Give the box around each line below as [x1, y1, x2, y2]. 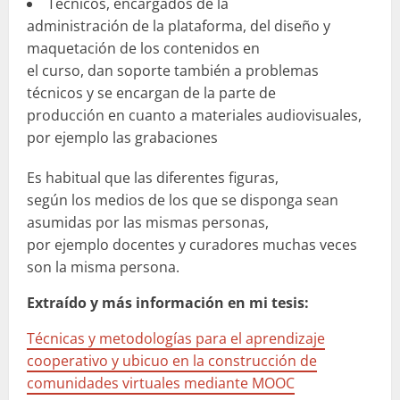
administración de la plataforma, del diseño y [27, 15, 330, 36]
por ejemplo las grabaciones [27, 127, 218, 147]
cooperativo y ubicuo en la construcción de [27, 350, 317, 371]
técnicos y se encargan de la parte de [27, 82, 276, 103]
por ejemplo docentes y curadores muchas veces [27, 234, 357, 254]
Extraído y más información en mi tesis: [27, 292, 309, 312]
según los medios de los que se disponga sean [27, 189, 338, 210]
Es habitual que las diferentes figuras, [27, 167, 279, 187]
